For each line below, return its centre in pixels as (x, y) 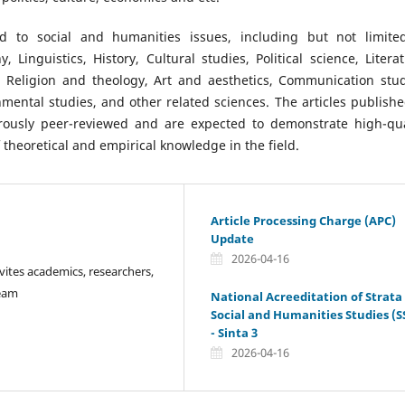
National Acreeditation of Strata (306, 296)
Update (232, 238)
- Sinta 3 (234, 332)
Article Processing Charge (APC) (303, 220)
